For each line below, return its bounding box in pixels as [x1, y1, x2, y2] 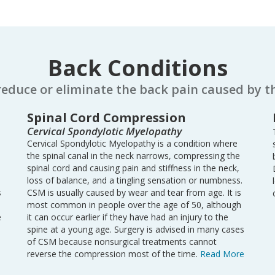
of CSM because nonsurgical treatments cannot [27, 236, 217, 247]
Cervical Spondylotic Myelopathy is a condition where [27, 137, 238, 149]
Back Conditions [47, 53, 228, 83]
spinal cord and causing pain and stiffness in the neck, [27, 162, 239, 174]
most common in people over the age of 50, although [27, 199, 241, 211]
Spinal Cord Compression [27, 109, 186, 126]
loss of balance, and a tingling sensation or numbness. [27, 174, 242, 186]
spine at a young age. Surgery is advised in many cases [27, 223, 244, 235]
